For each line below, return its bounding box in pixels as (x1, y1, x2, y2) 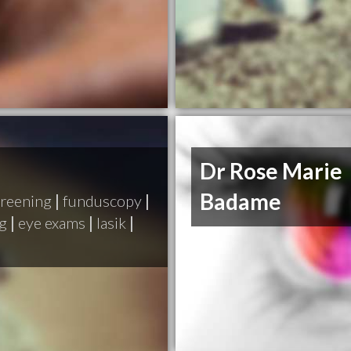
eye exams (18, 213, 85, 232)
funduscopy (63, 191, 142, 210)
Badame (200, 188, 282, 215)
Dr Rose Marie (200, 157, 343, 185)
